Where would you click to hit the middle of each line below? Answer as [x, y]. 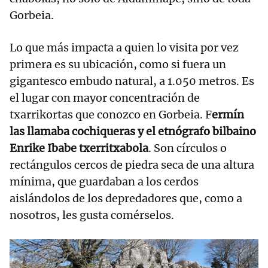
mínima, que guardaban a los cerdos [104, 182]
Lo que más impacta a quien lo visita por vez [124, 48]
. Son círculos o [188, 148]
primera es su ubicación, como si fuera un [118, 65]
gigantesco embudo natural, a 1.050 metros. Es [132, 81]
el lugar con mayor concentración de [105, 98]
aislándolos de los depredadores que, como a [126, 199]
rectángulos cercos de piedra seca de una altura [132, 165]
